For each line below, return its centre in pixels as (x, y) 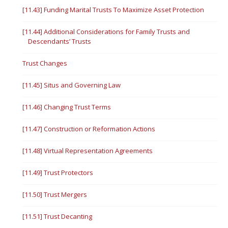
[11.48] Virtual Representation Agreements (88, 151)
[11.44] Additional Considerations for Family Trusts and (106, 32)
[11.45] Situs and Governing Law (72, 85)
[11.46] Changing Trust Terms (67, 107)
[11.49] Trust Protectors (58, 173)
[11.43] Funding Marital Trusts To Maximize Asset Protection (113, 10)
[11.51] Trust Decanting (58, 216)
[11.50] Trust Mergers (55, 194)
